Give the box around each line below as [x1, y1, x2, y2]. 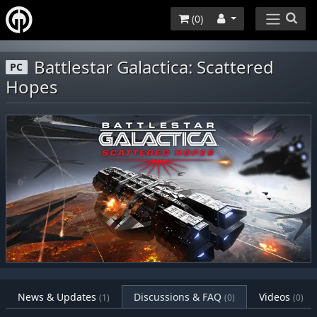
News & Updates [18, 289, 99, 304]
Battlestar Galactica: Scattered [34, 54, 275, 79]
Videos [259, 289, 290, 304]
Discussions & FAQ [134, 289, 224, 304]
